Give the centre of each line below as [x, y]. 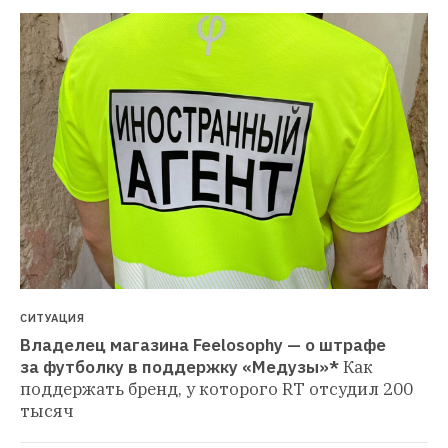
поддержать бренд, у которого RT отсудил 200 [216, 389]
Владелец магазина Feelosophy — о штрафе [203, 345]
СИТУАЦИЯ [52, 318]
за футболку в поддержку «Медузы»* [179, 367]
